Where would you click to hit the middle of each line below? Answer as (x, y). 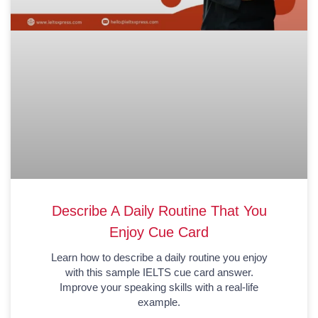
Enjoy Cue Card (159, 232)
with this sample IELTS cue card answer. (159, 272)
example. (159, 302)
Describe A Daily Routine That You (159, 210)
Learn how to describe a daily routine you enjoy (159, 257)
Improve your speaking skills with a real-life (159, 287)
